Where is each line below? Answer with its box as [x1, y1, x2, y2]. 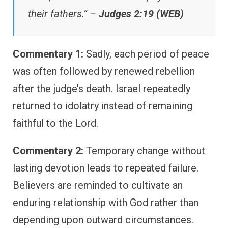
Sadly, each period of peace [83, 48, 209, 61]
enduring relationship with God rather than [13, 196, 198, 209]
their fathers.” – [28, 8, 99, 20]
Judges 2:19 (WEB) [99, 8, 184, 20]
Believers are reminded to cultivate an [13, 179, 183, 192]
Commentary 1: [13, 48, 83, 61]
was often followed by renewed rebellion [13, 65, 195, 78]
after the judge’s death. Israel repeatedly [13, 82, 190, 95]
